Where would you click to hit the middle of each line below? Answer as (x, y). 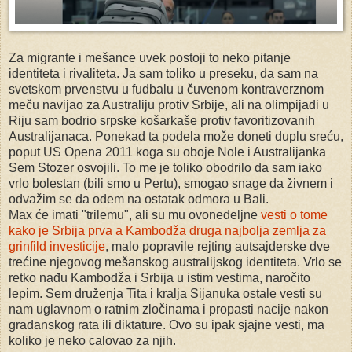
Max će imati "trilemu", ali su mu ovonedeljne (135, 215)
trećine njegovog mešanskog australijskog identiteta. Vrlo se (175, 262)
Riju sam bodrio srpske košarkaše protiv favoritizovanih (162, 121)
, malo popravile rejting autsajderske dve (218, 247)
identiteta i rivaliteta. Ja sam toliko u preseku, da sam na (163, 74)
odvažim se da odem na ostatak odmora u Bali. (139, 200)
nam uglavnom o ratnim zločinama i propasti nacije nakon (169, 310)
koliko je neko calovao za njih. (92, 341)
